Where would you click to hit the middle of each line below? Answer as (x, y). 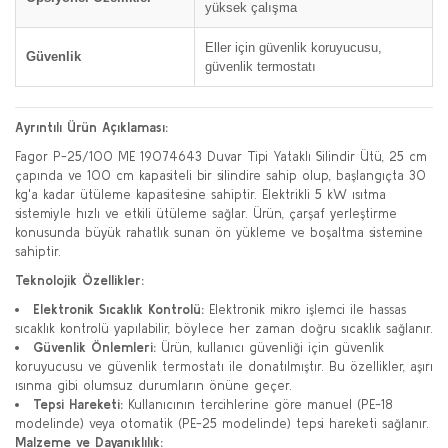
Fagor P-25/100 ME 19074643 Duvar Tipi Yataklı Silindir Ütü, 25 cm (221, 156)
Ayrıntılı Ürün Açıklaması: (91, 127)
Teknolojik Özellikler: (79, 280)
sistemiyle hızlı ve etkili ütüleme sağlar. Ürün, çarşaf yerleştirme (206, 213)
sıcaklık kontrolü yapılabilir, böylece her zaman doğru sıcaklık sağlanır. (224, 328)
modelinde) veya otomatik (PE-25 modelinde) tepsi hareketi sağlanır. (222, 423)
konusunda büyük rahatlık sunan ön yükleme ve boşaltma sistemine (219, 232)
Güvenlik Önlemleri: (94, 347)
